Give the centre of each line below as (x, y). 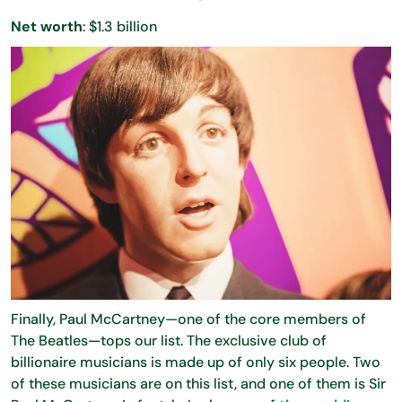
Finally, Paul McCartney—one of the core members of (188, 319)
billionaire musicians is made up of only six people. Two (196, 363)
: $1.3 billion (120, 26)
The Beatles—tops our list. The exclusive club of (169, 341)
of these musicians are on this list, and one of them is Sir (198, 384)
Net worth (47, 26)
